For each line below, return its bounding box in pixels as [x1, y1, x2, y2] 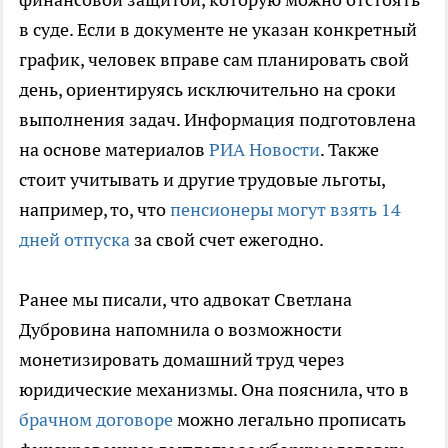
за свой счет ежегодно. [130, 228, 324, 252]
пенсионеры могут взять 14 [170, 198, 401, 222]
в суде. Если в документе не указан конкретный [19, 18, 417, 42]
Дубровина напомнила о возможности [19, 318, 342, 342]
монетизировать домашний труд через [19, 348, 345, 372]
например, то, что [19, 198, 170, 222]
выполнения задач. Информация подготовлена [19, 108, 416, 132]
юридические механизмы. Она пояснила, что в [19, 378, 409, 402]
